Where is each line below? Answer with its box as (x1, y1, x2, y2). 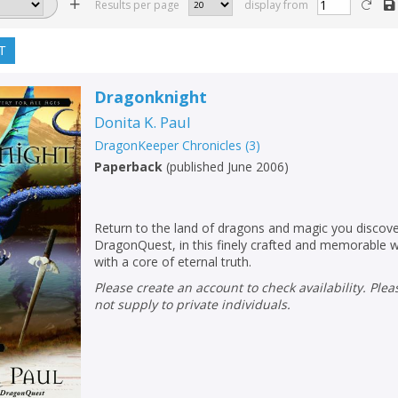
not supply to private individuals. (94, 295, 291, 313)
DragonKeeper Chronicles (94, 136, 243, 154)
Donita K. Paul (94, 111, 192, 132)
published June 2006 (170, 157, 285, 175)
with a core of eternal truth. (94, 252, 252, 270)
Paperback (94, 157, 163, 175)
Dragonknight (94, 85, 208, 107)
